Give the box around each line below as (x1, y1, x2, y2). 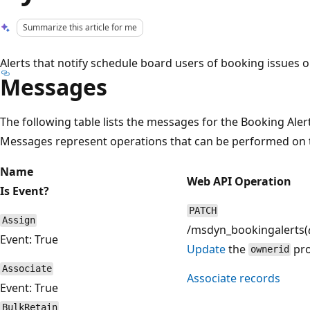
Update (187, 241, 226, 257)
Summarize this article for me (23, 21, 138, 33)
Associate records (187, 270, 280, 286)
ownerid (250, 244, 289, 255)
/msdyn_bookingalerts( (187, 221, 308, 237)
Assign (1, 215, 35, 226)
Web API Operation (187, 173, 291, 189)
